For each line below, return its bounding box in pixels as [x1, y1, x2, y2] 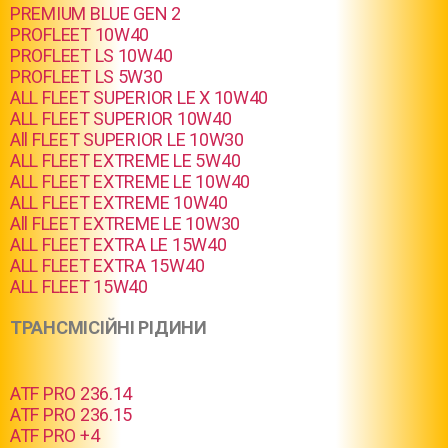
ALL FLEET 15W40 [10, 276, 148, 297]
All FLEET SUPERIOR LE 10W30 [10, 129, 244, 150]
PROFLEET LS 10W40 [10, 45, 173, 66]
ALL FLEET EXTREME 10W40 [10, 192, 228, 213]
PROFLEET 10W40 [10, 24, 150, 45]
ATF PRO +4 [10, 425, 100, 446]
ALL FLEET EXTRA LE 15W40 [10, 234, 227, 255]
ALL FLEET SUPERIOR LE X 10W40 [10, 87, 269, 108]
